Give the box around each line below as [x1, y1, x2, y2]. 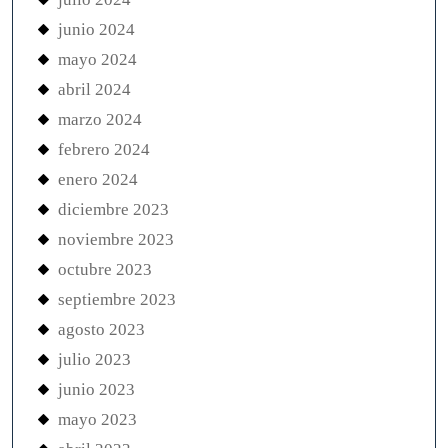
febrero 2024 [58, 140, 150, 159]
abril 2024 [58, 80, 131, 99]
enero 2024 [58, 170, 138, 189]
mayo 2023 [58, 410, 137, 429]
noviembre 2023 [58, 230, 174, 249]
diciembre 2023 [58, 200, 169, 219]
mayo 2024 [58, 50, 137, 69]
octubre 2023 [58, 260, 152, 279]
